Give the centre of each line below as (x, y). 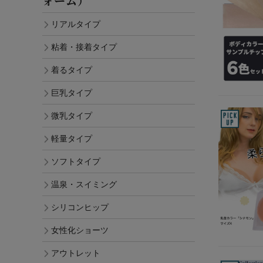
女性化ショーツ (80, 230)
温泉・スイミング (84, 185)
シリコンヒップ (80, 208)
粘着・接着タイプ (84, 47)
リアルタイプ (76, 24)
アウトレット (76, 253)
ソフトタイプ (76, 162)
